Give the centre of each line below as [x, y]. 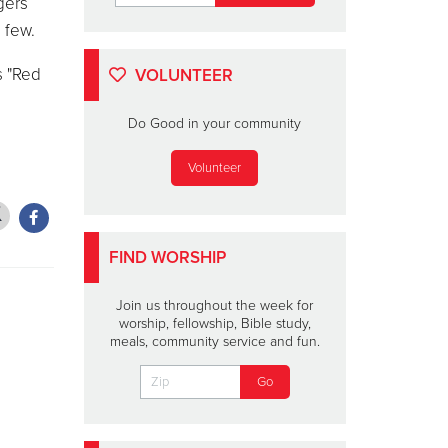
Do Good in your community [215, 123]
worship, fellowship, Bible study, [214, 323]
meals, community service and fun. [214, 341]
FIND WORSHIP [167, 257]
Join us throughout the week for [215, 305]
